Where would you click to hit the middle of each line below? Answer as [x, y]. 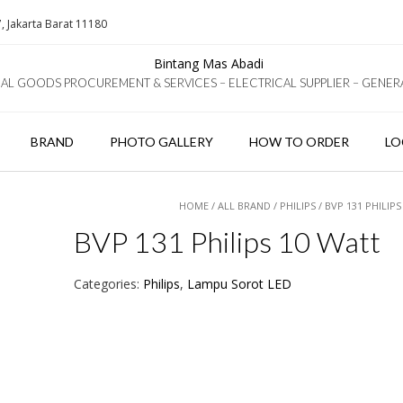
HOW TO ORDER [299, 142]
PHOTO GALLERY [161, 142]
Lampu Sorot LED [239, 284]
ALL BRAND [245, 206]
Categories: [108, 284]
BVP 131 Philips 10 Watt [227, 242]
